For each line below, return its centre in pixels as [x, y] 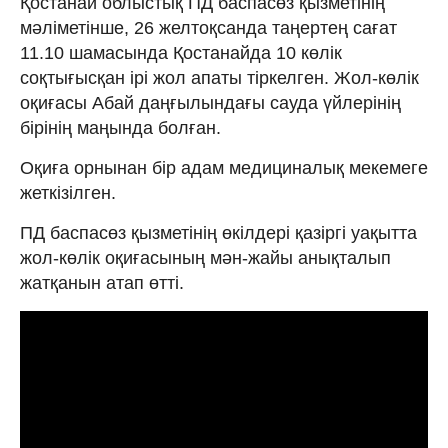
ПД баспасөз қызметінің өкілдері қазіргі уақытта [218, 232]
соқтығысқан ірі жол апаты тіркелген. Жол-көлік [219, 77]
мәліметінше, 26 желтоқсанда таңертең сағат [208, 27]
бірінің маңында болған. [120, 127]
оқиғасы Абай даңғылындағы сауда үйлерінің [210, 102]
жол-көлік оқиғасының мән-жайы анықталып [205, 257]
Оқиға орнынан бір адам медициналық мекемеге [224, 167]
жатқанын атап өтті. [102, 282]
